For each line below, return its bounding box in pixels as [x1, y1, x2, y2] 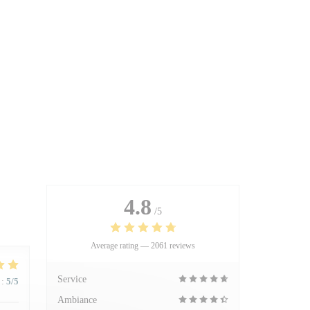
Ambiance [57, 295, 97, 305]
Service [57, 274, 86, 284]
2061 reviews [151, 241, 195, 250]
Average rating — [91, 241, 151, 250]
